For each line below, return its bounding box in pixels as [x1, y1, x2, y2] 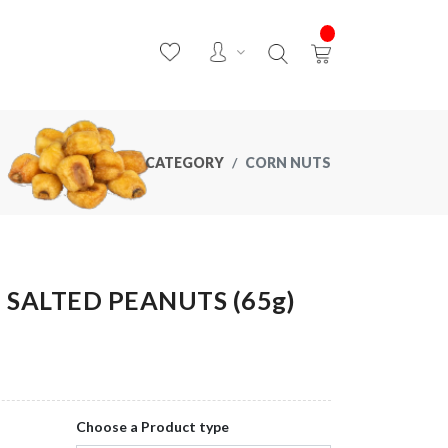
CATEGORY [145, 154, 224, 171]
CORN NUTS [245, 154, 331, 171]
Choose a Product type [76, 418, 229, 435]
